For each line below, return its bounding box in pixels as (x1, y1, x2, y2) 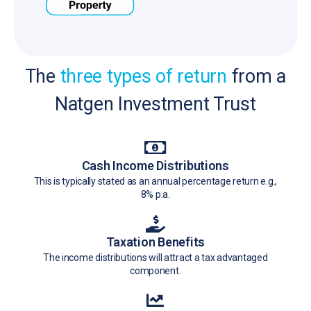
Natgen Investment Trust (54, 93, 256, 116)
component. (130, 265, 181, 277)
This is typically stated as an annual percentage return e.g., (33, 176, 278, 187)
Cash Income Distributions (81, 158, 229, 174)
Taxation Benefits (106, 235, 205, 250)
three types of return (60, 65, 232, 88)
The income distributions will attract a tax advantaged (43, 252, 268, 264)
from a (231, 65, 286, 88)
